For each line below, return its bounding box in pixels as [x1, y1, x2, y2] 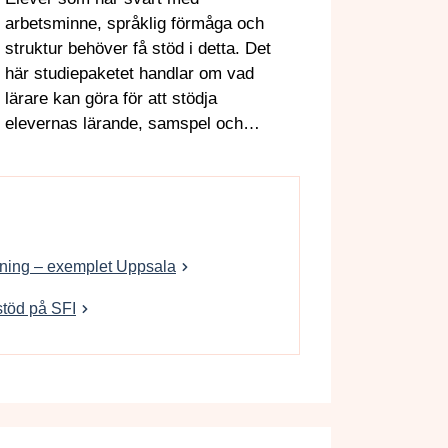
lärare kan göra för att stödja [5, 88, 217, 108]
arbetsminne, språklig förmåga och [5, 13, 264, 33]
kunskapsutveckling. [5, 138, 158, 158]
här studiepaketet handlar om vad [5, 63, 254, 83]
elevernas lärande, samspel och [5, 113, 243, 133]
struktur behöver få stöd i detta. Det [5, 38, 271, 58]
